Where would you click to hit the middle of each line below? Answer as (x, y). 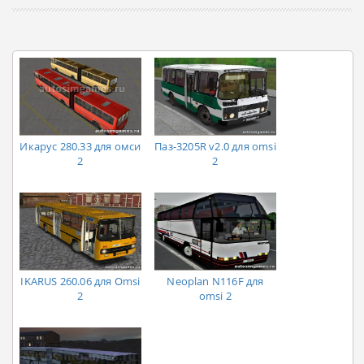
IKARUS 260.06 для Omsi (80, 281)
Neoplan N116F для (215, 281)
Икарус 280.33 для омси (80, 146)
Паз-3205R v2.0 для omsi (215, 146)
